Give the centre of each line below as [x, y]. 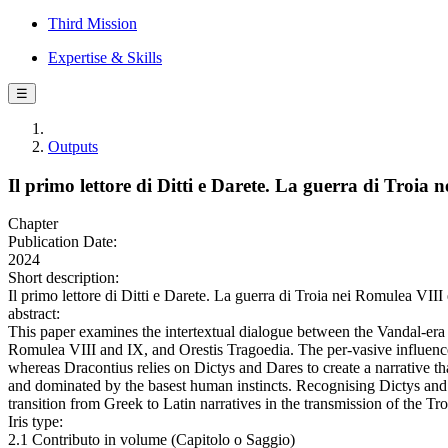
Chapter [33, 224]
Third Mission [92, 23]
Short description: [63, 278]
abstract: [34, 314]
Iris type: [35, 422]
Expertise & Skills [105, 57]
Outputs [73, 146]
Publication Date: [62, 242]
